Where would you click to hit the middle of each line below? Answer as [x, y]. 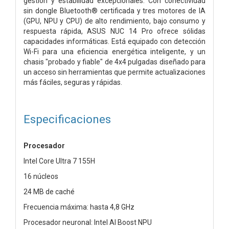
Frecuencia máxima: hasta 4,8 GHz [79, 207]
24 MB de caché [49, 191]
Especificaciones [67, 119]
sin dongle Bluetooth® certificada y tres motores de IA [114, 10]
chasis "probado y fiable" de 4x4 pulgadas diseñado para [114, 62]
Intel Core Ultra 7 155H [59, 161]
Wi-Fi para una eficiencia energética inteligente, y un [114, 51]
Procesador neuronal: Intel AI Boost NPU [88, 222]
